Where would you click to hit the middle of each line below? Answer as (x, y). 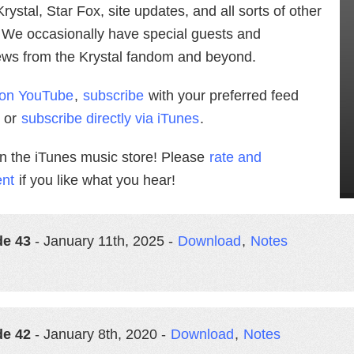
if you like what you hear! (95, 180)
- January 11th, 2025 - (104, 241)
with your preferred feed (222, 96)
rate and (235, 157)
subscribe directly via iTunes (110, 119)
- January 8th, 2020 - (100, 334)
